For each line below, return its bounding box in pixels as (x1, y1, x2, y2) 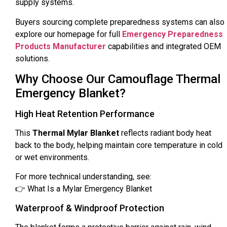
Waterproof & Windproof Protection (15, 202, 164, 213)
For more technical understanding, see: (15, 172, 152, 182)
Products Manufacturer (15, 41, 106, 51)
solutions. (15, 53, 50, 63)
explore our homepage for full (15, 29, 122, 39)
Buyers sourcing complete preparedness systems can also (15, 17, 224, 27)
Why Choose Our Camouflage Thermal (15, 71, 220, 86)
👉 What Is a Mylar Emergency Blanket (15, 184, 152, 194)
